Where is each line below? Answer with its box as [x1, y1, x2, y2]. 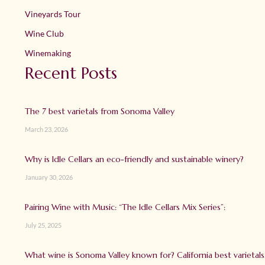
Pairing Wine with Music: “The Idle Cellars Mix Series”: [25, 202, 228, 213]
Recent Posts [25, 63, 117, 84]
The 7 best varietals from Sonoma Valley [25, 106, 174, 117]
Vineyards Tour [25, 9, 81, 20]
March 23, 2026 [25, 125, 68, 134]
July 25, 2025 [25, 221, 62, 230]
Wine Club [25, 28, 64, 39]
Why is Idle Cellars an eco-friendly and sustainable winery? [25, 154, 244, 165]
